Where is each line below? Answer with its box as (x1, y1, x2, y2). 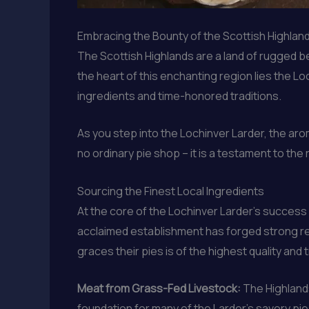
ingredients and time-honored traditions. (77, 88, 281, 103)
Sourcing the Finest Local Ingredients (77, 183, 264, 199)
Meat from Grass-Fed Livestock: (77, 281, 241, 297)
